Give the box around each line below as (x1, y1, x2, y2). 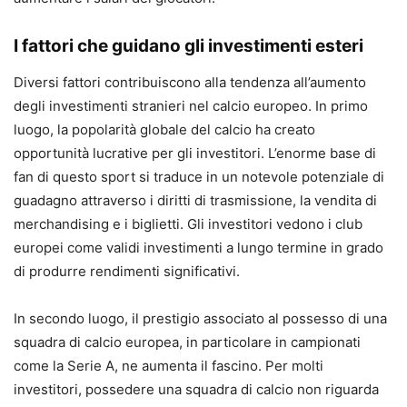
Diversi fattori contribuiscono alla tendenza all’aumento (14, 73, 366, 91)
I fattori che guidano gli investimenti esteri (14, 35, 363, 56)
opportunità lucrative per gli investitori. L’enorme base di (14, 144, 376, 162)
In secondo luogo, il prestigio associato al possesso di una (14, 309, 387, 327)
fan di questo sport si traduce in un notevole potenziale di (14, 167, 384, 185)
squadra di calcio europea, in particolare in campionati (14, 333, 361, 351)
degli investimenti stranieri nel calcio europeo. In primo (14, 96, 368, 114)
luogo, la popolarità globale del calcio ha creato (14, 120, 315, 138)
